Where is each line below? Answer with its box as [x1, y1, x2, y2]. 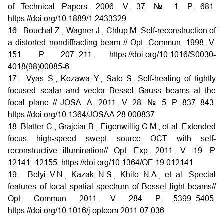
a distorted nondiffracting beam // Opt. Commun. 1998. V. [8, 38, 216, 47]
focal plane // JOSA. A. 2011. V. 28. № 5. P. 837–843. [8, 98, 216, 107]
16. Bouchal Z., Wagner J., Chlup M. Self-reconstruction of [8, 26, 216, 35]
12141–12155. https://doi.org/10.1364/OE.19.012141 [8, 158, 193, 167]
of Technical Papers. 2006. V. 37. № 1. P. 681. [8, 2, 216, 11]
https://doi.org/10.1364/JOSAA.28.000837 [8, 110, 155, 119]
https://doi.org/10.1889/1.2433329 [8, 14, 126, 23]
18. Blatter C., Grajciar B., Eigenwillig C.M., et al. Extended [8, 122, 216, 131]
